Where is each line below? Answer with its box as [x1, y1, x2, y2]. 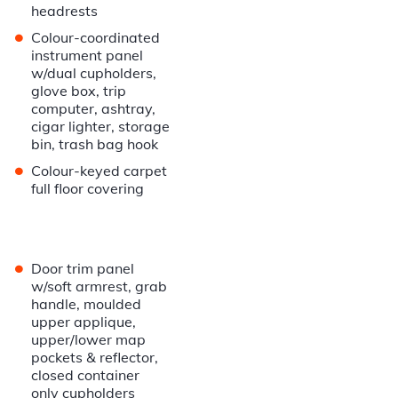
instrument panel [31, 46, 144, 65]
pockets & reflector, [31, 348, 159, 367]
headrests [31, 2, 99, 20]
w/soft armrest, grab [31, 277, 168, 296]
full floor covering [31, 179, 145, 198]
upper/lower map [31, 330, 147, 349]
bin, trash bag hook [31, 135, 159, 154]
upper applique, [31, 313, 137, 331]
